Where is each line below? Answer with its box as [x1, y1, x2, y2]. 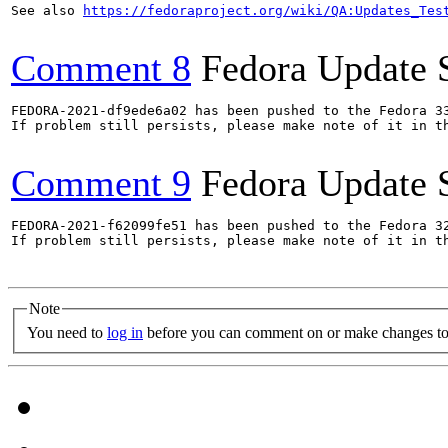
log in [107, 323, 143, 341]
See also [11, 3, 83, 18]
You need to [27, 323, 107, 341]
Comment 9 [11, 162, 191, 204]
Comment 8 [11, 47, 191, 89]
